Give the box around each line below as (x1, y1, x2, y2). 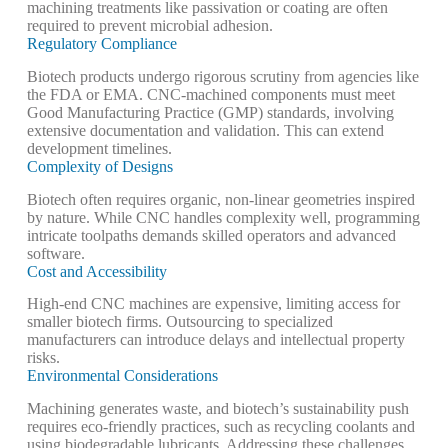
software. (26, 244, 85, 262)
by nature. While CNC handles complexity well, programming (26, 208, 420, 226)
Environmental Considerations (26, 367, 218, 385)
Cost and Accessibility (26, 262, 167, 280)
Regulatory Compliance (26, 34, 177, 52)
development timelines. (26, 139, 172, 157)
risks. (26, 349, 60, 367)
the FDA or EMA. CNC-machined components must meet (26, 85, 395, 103)
